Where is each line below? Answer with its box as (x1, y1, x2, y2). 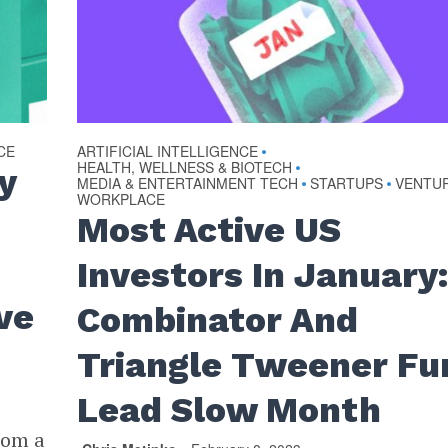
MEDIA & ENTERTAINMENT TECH (77, 172, 299, 193)
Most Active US (77, 208, 342, 251)
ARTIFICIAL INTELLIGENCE (77, 140, 259, 161)
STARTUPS (310, 172, 384, 193)
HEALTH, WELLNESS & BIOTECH (77, 156, 293, 177)
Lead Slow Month (77, 388, 382, 431)
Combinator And (77, 298, 359, 341)
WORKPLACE (77, 188, 166, 209)
